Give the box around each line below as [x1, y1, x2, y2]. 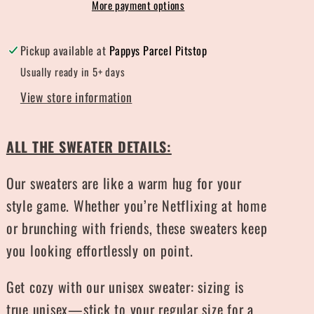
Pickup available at [20, 42, 109, 60]
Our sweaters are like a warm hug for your [6, 172, 242, 193]
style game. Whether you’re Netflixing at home [6, 194, 267, 216]
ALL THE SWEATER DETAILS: [6, 135, 172, 157]
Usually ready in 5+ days [20, 63, 125, 79]
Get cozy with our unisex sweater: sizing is [6, 275, 245, 297]
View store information [20, 88, 132, 107]
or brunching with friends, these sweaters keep [6, 217, 268, 238]
